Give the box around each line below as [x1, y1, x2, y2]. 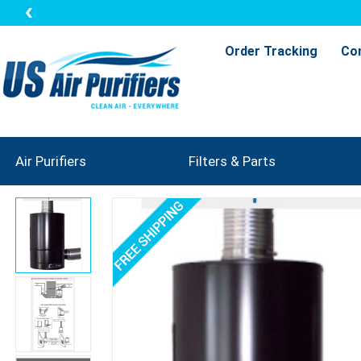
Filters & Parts [189, 153, 276, 169]
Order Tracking [225, 44, 317, 59]
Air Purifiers [15, 153, 86, 169]
